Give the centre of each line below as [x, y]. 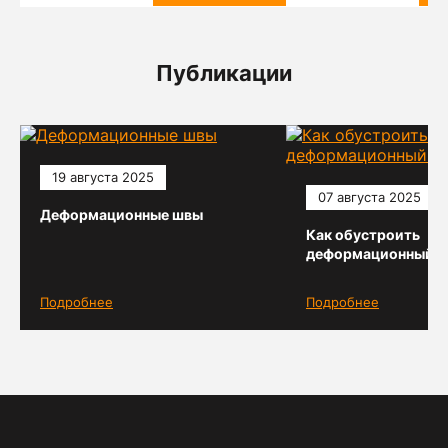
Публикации [224, 73]
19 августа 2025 [103, 177]
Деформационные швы [121, 214]
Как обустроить [363, 234]
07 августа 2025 [369, 197]
